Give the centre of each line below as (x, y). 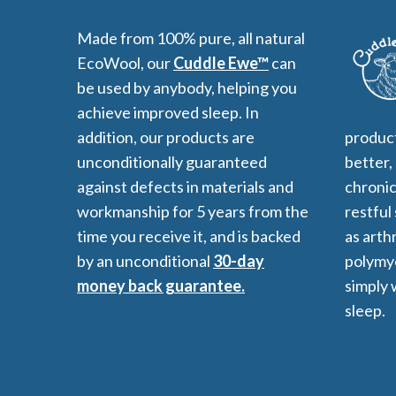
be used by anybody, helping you (187, 88)
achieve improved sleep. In (168, 113)
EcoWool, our (125, 63)
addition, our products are (166, 137)
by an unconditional (145, 261)
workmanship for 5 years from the (193, 212)
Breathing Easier (253, 114)
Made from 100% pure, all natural (191, 38)
